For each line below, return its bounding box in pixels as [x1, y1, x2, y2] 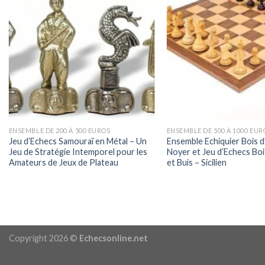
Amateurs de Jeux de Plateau [8, 157, 118, 167]
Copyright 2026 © [9, 232, 79, 243]
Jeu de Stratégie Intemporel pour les [8, 146, 147, 157]
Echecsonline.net [79, 232, 148, 243]
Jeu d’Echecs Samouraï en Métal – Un [8, 135, 147, 146]
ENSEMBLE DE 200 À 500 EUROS [8, 126, 111, 134]
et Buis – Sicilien [166, 157, 227, 167]
